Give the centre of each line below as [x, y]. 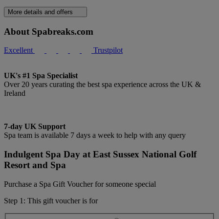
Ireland [15, 93]
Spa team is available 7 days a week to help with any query [95, 135]
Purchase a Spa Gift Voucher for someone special [80, 184]
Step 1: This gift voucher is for [51, 200]
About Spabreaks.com [49, 31]
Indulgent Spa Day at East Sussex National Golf [100, 154]
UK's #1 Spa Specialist [41, 76]
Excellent [18, 50]
